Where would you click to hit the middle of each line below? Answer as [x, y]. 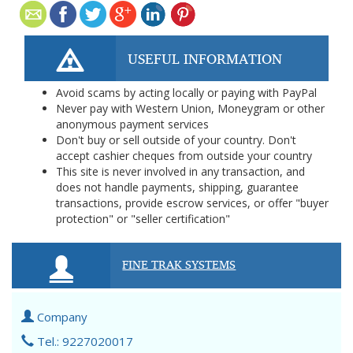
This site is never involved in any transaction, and [180, 171]
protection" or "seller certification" [143, 219]
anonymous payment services [132, 124]
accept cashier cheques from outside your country [184, 156]
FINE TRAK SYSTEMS [179, 264]
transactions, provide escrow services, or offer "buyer [192, 203]
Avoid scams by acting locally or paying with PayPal [186, 93]
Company [61, 317]
